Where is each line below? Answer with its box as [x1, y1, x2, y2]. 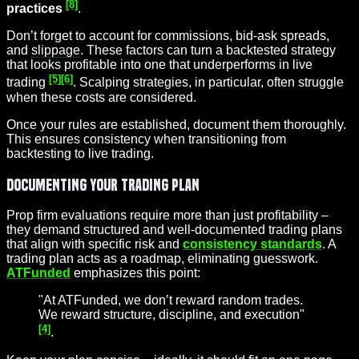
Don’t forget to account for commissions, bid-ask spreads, [6, 29, 329, 43]
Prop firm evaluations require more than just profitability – [6, 208, 329, 223]
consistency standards [183, 237, 322, 252]
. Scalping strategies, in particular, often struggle [73, 75, 344, 90]
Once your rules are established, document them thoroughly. [6, 117, 346, 131]
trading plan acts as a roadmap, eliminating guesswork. [6, 252, 318, 266]
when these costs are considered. [6, 90, 196, 104]
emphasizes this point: [71, 266, 200, 280]
